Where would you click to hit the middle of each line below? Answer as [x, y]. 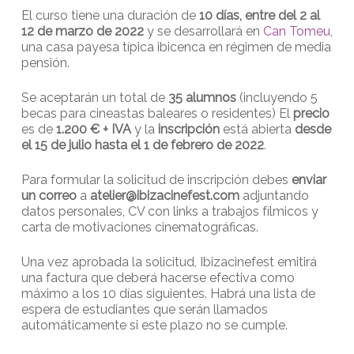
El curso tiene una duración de [110, 15]
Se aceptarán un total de [94, 97]
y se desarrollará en [205, 31]
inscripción [190, 129]
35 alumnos [202, 97]
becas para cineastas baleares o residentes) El [157, 113]
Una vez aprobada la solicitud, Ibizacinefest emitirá [169, 262]
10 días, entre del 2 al [259, 15]
